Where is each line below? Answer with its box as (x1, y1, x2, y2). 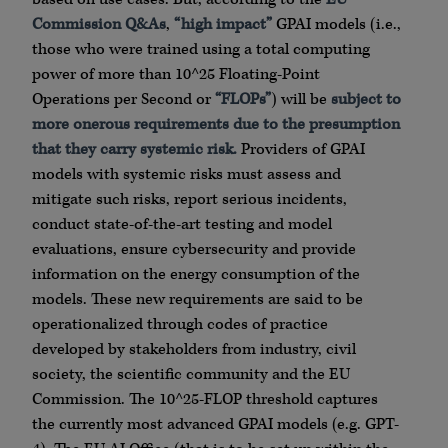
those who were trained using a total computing (32, 39, 370, 61)
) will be (271, 89, 331, 111)
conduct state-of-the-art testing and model (32, 214, 332, 236)
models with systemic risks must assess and (32, 164, 341, 186)
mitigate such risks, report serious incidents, (32, 189, 347, 211)
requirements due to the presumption (134, 114, 400, 136)
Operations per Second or (32, 89, 215, 111)
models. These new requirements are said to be (32, 289, 363, 311)
